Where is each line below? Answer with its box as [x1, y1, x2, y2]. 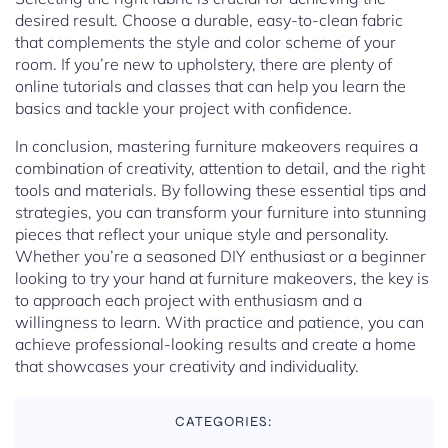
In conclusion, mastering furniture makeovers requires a [15, 136, 418, 157]
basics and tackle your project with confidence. [15, 98, 352, 119]
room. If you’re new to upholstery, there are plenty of [15, 54, 392, 75]
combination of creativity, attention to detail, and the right [15, 158, 425, 179]
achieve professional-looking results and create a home [15, 334, 416, 355]
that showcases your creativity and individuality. [15, 356, 359, 377]
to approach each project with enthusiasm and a [15, 290, 362, 311]
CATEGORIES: [175, 413, 273, 431]
